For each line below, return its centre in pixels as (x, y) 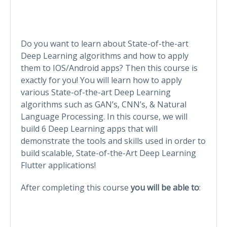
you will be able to (165, 187)
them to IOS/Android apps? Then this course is (109, 68)
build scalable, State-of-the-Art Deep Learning (108, 153)
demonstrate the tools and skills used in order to (113, 141)
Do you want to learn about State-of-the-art (105, 43)
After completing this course (76, 187)
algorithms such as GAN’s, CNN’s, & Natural (104, 104)
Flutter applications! (58, 165)
